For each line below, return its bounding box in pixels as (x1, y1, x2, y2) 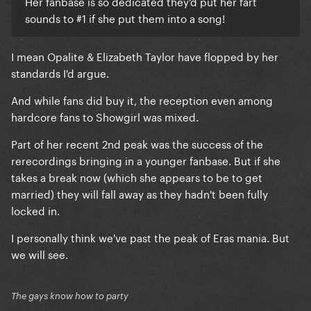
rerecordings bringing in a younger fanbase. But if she (11, 151, 280, 169)
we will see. (11, 245, 68, 262)
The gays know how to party (11, 290, 128, 302)
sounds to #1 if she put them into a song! (25, 9, 225, 26)
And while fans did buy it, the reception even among (11, 91, 273, 108)
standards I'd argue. (11, 64, 109, 81)
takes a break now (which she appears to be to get (11, 168, 262, 185)
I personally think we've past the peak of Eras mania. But (11, 228, 289, 246)
